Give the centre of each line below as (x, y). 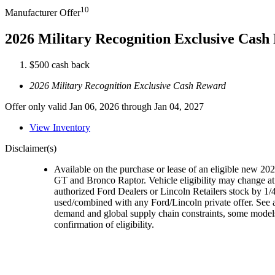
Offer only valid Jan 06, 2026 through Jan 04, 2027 (104, 107)
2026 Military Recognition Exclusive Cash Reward (128, 86)
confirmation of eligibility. (104, 225)
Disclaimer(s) (31, 149)
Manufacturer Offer (43, 13)
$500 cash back (60, 65)
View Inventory (60, 128)
